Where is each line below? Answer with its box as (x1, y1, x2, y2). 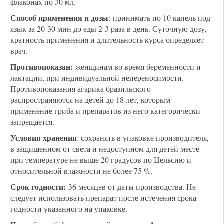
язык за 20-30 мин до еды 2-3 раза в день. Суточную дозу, (10, 23, 207, 34)
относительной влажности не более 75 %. (10, 165, 152, 176)
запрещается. (10, 116, 54, 127)
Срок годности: (10, 181, 66, 192)
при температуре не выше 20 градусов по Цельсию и (10, 154, 191, 165)
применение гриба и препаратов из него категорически (10, 105, 200, 116)
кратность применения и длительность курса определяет (10, 34, 204, 45)
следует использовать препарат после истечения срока (10, 192, 196, 203)
